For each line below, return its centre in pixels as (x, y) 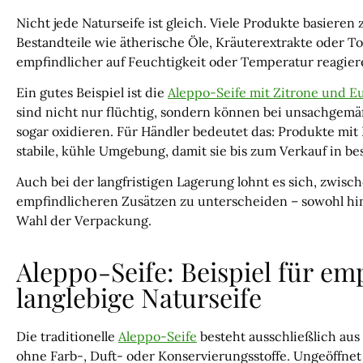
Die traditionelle (67, 336)
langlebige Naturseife (139, 297)
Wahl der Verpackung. (84, 221)
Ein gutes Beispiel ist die (92, 92)
